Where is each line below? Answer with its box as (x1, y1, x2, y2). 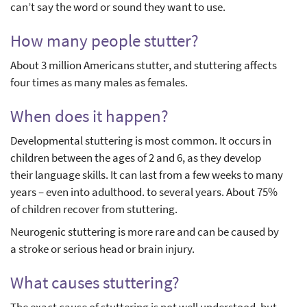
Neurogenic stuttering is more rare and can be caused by (10, 224, 279, 240)
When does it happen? (10, 105, 169, 127)
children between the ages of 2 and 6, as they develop (10, 150, 261, 166)
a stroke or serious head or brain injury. (10, 241, 195, 257)
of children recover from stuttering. (10, 201, 177, 217)
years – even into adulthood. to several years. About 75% (10, 184, 278, 200)
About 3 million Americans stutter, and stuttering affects (10, 58, 277, 73)
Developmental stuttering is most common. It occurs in (10, 133, 271, 149)
